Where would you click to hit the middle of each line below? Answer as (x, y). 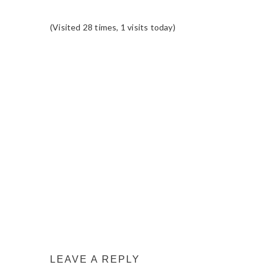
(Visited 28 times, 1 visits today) (113, 27)
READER (91, 69)
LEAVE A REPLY (95, 259)
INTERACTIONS (125, 90)
